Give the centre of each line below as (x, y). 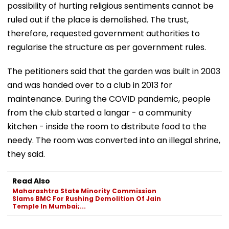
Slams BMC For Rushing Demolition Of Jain (87, 198)
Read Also (31, 181)
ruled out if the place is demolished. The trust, (98, 19)
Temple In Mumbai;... (49, 206)
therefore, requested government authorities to (104, 33)
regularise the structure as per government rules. (107, 47)
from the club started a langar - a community (99, 112)
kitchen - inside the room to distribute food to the (107, 126)
